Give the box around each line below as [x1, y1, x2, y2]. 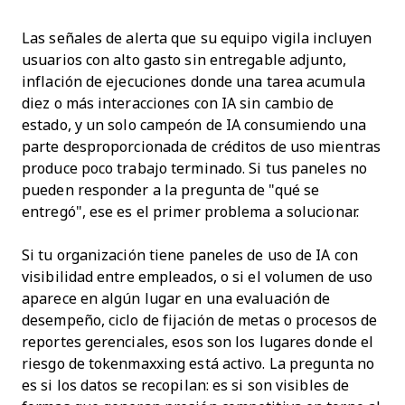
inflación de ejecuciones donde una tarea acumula [22, 73, 365, 89]
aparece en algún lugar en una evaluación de [22, 290, 331, 306]
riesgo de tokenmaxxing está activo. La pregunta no [22, 355, 375, 372]
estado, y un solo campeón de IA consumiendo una [22, 117, 366, 133]
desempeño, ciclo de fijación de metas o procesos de [22, 312, 378, 328]
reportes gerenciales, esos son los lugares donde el [22, 334, 374, 350]
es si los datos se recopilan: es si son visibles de [22, 377, 350, 393]
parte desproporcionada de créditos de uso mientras [22, 138, 381, 155]
